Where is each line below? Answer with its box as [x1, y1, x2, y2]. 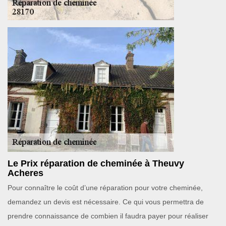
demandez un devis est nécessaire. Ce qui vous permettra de [8, 198, 204, 206]
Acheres [8, 168, 43, 178]
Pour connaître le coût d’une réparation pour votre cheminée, [8, 184, 203, 192]
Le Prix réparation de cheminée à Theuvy [8, 158, 184, 168]
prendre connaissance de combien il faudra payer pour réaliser [8, 212, 208, 220]
